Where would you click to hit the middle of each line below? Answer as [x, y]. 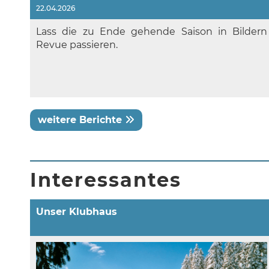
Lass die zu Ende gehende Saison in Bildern [152, 32]
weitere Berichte [81, 120]
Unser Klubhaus [77, 212]
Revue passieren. [77, 45]
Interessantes [106, 180]
